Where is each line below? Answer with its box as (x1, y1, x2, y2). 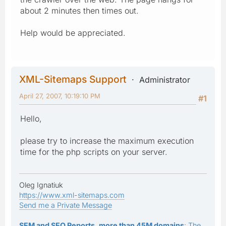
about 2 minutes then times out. (20, 5, 139, 16)
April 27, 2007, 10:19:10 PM (19, 91, 100, 100)
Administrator (139, 74, 190, 85)
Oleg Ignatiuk (19, 180, 63, 189)
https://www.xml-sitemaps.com (19, 190, 125, 199)
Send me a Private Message (19, 200, 112, 209)
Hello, (20, 113, 42, 124)
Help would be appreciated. (20, 27, 126, 38)
